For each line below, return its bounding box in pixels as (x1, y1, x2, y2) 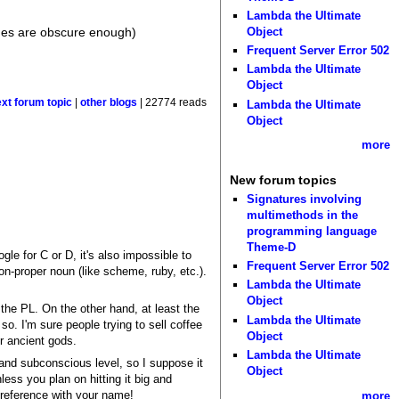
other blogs (80, 97, 138, 109)
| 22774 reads (137, 97, 208, 109)
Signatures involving (247, 191, 362, 206)
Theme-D (247, 240, 297, 254)
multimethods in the (247, 208, 359, 222)
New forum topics (229, 173, 337, 188)
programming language (247, 224, 378, 238)
